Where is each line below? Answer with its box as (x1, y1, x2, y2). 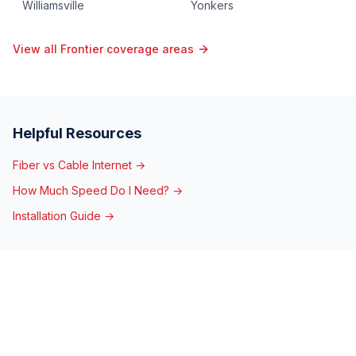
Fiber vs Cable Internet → (13, 158, 145, 172)
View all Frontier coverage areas (13, 42, 194, 56)
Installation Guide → (13, 209, 114, 222)
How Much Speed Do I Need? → (13, 184, 183, 197)
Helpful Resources (13, 125, 141, 141)
